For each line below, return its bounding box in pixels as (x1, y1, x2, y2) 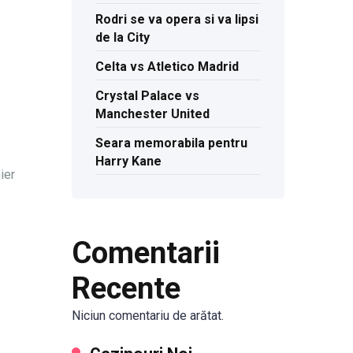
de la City (95, 30, 150, 46)
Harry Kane (95, 154, 162, 169)
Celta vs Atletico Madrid (95, 59, 239, 75)
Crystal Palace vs (95, 88, 199, 104)
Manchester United (95, 106, 210, 122)
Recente (72, 270, 180, 306)
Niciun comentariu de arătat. (72, 307, 224, 323)
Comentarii (72, 235, 220, 270)
